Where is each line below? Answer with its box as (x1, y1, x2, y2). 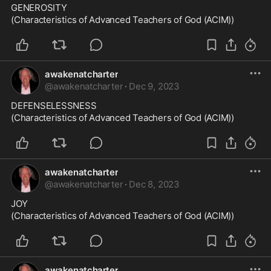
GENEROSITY (11, 2, 67, 13)
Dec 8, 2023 (129, 178, 180, 190)
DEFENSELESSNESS (11, 100, 97, 111)
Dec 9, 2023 (129, 80, 180, 92)
